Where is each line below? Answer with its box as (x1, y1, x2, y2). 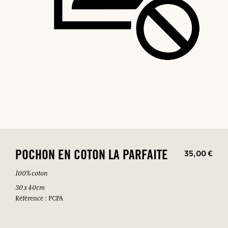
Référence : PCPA (15, 195, 63, 203)
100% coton (15, 169, 47, 178)
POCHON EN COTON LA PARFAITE (15, 150, 168, 163)
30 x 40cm (15, 183, 45, 192)
